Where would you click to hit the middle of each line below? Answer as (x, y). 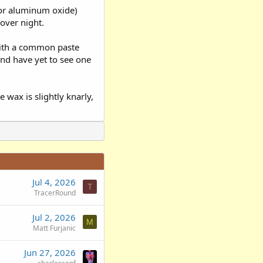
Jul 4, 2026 (54, 182)
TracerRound (55, 193)
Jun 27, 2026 (50, 253)
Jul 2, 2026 (54, 218)
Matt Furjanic (54, 228)
